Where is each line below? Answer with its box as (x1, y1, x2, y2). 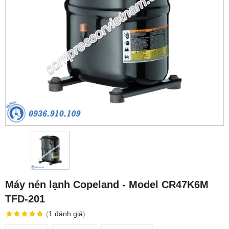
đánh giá (54, 210, 83, 218)
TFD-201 (5, 193, 45, 205)
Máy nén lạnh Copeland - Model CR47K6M (5, 179, 209, 191)
